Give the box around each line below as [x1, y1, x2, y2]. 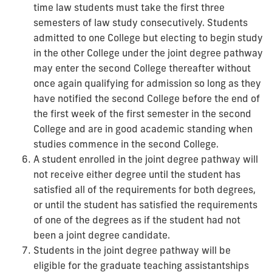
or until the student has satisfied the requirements [33, 199, 257, 211]
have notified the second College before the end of [33, 92, 260, 104]
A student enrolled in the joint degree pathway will [33, 153, 258, 165]
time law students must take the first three [33, 1, 225, 13]
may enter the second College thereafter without [33, 62, 251, 74]
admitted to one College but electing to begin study [33, 32, 263, 44]
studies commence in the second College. [33, 138, 219, 150]
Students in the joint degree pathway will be [33, 244, 231, 256]
